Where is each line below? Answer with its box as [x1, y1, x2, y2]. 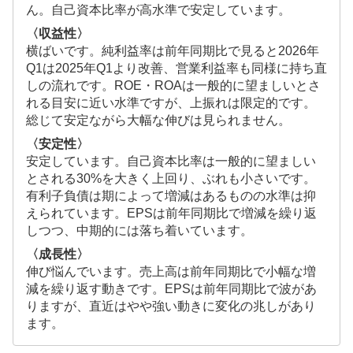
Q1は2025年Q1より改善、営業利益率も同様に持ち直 [26, 61, 327, 76]
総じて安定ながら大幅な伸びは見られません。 [26, 113, 291, 128]
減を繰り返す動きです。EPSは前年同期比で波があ [26, 282, 317, 296]
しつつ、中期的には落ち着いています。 [26, 224, 253, 238]
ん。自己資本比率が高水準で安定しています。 [26, 3, 291, 17]
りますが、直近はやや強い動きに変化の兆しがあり [26, 299, 316, 314]
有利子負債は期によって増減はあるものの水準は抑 [26, 189, 316, 203]
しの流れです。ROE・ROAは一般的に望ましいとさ [26, 79, 321, 93]
